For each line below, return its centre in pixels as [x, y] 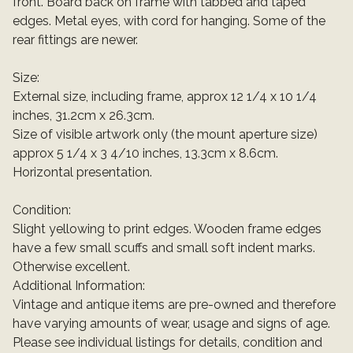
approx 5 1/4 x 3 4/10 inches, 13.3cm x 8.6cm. [145, 154]
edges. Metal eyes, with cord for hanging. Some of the [169, 21]
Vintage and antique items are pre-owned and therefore [174, 305]
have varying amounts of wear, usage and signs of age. [171, 324]
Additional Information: [79, 286]
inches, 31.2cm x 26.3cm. [84, 116]
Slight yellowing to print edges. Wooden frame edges [167, 229]
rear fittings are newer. [75, 40]
